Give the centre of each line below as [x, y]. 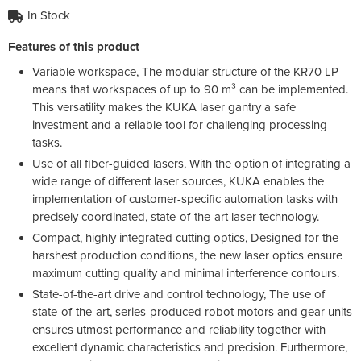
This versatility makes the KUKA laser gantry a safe [164, 107]
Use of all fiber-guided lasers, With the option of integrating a [191, 163]
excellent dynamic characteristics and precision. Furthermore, [190, 347]
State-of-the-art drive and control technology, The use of [178, 294]
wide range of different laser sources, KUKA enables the [178, 181]
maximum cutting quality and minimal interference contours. [186, 273]
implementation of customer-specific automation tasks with [185, 199]
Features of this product [74, 46]
